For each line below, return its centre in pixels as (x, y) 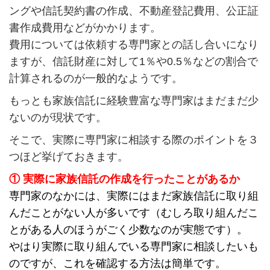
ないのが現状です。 (58, 118)
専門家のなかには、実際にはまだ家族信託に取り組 (133, 196)
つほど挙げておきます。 (68, 157)
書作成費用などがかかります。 (85, 28)
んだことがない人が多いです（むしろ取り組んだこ (133, 213)
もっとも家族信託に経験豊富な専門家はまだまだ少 (133, 101)
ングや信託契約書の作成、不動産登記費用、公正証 (133, 11)
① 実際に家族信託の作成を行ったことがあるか (124, 179)
